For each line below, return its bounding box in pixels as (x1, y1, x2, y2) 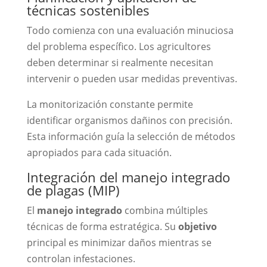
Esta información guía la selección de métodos (26, 130, 235, 144)
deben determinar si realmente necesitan (26, 56, 213, 70)
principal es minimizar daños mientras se (26, 236, 212, 250)
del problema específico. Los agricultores (26, 40, 211, 54)
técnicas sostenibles (26, 1, 150, 20)
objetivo (178, 220, 217, 234)
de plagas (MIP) (26, 181, 120, 200)
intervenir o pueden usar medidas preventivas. (26, 72, 237, 86)
